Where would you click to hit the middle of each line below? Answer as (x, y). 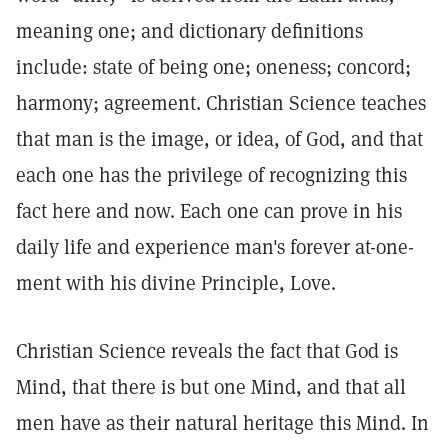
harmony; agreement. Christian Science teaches (221, 103)
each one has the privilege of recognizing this (211, 175)
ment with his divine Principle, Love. (176, 283)
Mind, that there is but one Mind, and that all (211, 387)
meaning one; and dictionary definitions (189, 31)
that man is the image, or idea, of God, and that (219, 139)
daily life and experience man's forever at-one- (215, 247)
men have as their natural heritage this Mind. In (222, 423)
